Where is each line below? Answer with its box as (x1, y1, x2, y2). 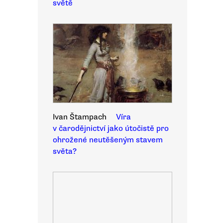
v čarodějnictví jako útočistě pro (53, 123, 169, 133)
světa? (53, 146, 77, 156)
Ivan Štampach (53, 112, 107, 122)
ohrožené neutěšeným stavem (53, 135, 163, 145)
